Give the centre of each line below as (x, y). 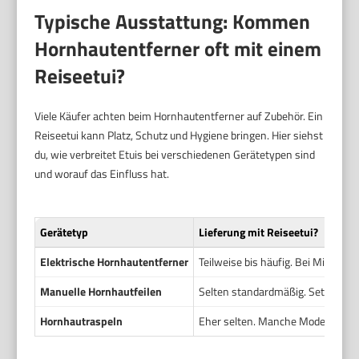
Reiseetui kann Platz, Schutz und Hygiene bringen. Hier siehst (179, 135)
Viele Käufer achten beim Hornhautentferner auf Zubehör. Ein (179, 116)
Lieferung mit (233, 232)
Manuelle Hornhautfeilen (101, 292)
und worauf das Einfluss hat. (102, 174)
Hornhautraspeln (82, 321)
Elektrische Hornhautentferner (115, 262)
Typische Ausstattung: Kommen (173, 22)
